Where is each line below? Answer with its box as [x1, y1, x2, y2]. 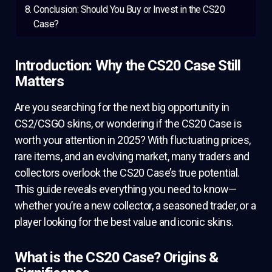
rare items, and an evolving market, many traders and [15, 150, 250, 163]
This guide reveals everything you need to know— [15, 183, 237, 195]
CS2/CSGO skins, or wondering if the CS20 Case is [15, 117, 242, 130]
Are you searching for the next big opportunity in [15, 101, 229, 114]
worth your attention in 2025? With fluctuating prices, [15, 134, 251, 146]
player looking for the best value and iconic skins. [15, 216, 234, 228]
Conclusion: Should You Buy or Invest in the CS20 [33, 4, 225, 16]
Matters [15, 73, 64, 90]
